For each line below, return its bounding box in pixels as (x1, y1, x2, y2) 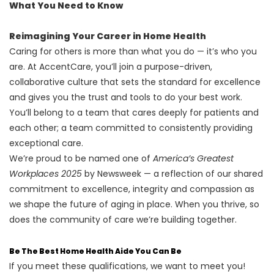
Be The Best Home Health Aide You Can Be (9, 246, 182, 257)
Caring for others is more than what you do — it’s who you (9, 45, 257, 58)
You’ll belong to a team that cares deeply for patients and (9, 106, 259, 119)
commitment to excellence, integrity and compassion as (9, 183, 254, 196)
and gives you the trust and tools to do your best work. (9, 91, 242, 104)
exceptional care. (9, 137, 86, 150)
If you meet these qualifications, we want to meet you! (9, 260, 245, 273)
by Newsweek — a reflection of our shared (82, 168, 263, 180)
